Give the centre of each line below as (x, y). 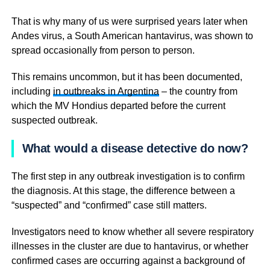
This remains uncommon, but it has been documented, (127, 77)
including (32, 91)
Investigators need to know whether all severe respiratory (132, 231)
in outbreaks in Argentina (106, 91)
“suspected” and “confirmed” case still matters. (109, 205)
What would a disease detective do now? (135, 148)
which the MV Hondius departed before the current (118, 105)
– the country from (198, 91)
